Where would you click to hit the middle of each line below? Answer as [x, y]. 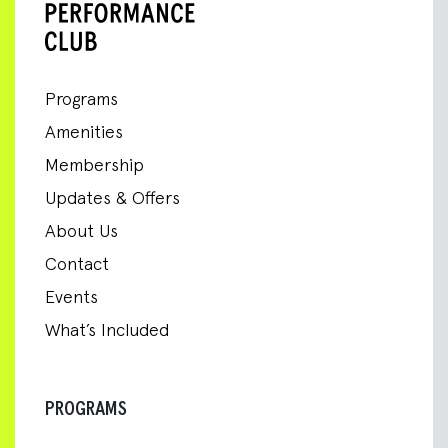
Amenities [84, 132]
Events [71, 297]
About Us [81, 231]
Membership [94, 165]
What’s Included [107, 330]
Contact [77, 264]
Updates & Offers [112, 198]
